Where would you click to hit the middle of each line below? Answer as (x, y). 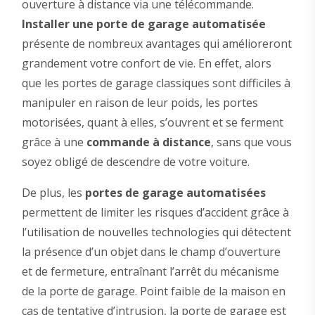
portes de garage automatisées (175, 192)
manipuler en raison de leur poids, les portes (140, 102)
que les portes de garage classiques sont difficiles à (156, 83)
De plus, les (53, 192)
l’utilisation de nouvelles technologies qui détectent (156, 232)
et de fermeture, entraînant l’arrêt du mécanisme (150, 271)
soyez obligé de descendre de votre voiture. (135, 161)
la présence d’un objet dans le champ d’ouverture (151, 251)
